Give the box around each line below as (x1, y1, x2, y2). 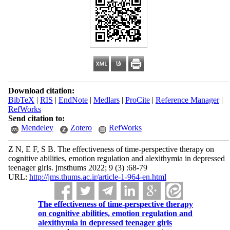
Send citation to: (8, 114, 65, 123)
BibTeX (8, 95, 34, 104)
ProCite (125, 95, 150, 104)
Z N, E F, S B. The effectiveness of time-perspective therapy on (8, 145, 214, 154)
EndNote (58, 95, 88, 104)
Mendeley (21, 123, 53, 132)
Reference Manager (155, 95, 219, 104)
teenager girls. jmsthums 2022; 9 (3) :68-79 (8, 163, 147, 172)
